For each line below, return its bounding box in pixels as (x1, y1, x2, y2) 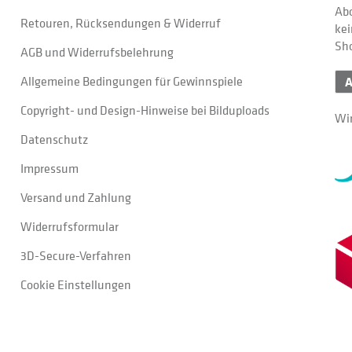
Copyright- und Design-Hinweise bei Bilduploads (20, 101, 269, 119)
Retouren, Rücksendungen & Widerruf (20, 14, 221, 31)
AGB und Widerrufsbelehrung (20, 43, 174, 60)
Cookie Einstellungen (20, 276, 131, 293)
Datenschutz (20, 130, 88, 148)
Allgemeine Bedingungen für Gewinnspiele (20, 72, 243, 90)
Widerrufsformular (20, 218, 119, 235)
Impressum (20, 159, 79, 177)
